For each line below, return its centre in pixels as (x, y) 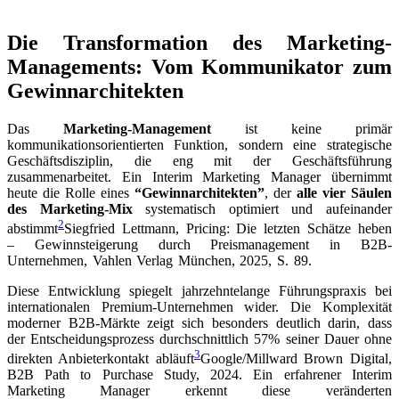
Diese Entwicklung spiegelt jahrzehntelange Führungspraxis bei (199, 291)
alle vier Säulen (344, 192)
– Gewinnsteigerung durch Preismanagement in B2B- (199, 245)
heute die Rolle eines (71, 192)
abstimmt (33, 229)
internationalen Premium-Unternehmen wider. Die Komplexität (199, 307)
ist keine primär (318, 128)
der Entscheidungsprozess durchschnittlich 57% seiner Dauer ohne (199, 339)
